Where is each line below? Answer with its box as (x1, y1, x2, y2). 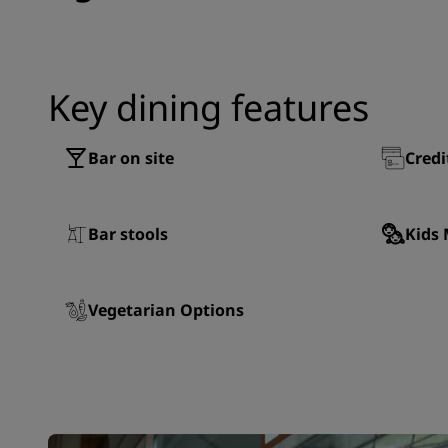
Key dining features (48, 83, 369, 132)
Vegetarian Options (88, 299, 244, 321)
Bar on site (88, 147, 174, 169)
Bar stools (88, 223, 168, 245)
